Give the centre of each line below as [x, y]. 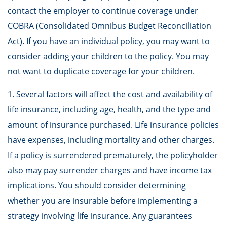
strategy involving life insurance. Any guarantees [100, 216]
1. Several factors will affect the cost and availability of [110, 94]
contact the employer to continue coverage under [103, 11]
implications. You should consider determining [97, 185]
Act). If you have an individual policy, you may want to [109, 41]
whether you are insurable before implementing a [103, 201]
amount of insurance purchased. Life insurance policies [113, 125]
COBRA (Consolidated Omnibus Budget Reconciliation [109, 26]
